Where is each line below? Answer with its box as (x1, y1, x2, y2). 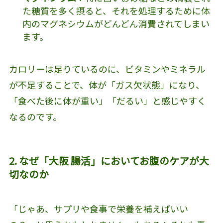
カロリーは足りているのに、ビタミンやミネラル (8, 62, 206, 75)
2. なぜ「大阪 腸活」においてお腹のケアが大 (8, 153, 209, 168)
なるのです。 (8, 110, 62, 123)
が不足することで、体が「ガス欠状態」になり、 (8, 78, 205, 91)
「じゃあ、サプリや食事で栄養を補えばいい (8, 202, 188, 215)
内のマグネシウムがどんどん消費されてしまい (22, 17, 210, 30)
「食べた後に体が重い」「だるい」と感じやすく (8, 94, 206, 107)
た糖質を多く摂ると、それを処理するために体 (22, 4, 210, 17)
